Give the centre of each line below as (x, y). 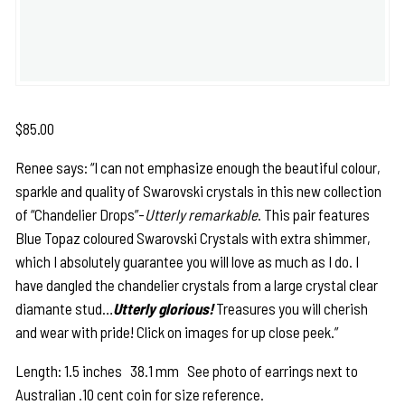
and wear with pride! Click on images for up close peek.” (177, 332)
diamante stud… (65, 309)
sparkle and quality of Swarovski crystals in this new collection (199, 191)
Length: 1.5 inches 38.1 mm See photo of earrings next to (187, 371)
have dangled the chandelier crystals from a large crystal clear (197, 285)
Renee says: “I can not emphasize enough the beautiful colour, (198, 168)
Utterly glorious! (164, 309)
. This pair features (314, 215)
